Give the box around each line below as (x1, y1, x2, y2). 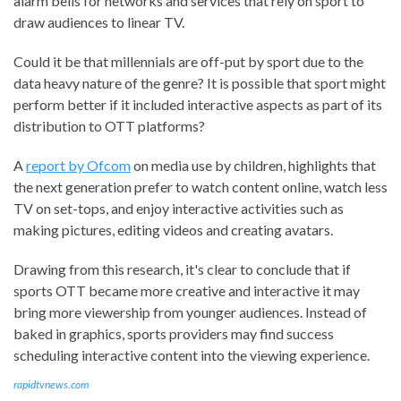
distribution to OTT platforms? (13, 116, 205, 134)
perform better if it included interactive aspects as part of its (13, 95, 382, 113)
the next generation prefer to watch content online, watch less (13, 177, 388, 195)
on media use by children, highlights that (131, 156, 376, 174)
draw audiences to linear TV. (13, 13, 184, 30)
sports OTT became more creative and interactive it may (13, 281, 360, 299)
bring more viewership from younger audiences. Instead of (13, 303, 367, 320)
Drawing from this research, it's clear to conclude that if (13, 260, 351, 277)
